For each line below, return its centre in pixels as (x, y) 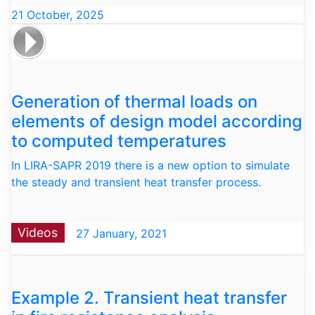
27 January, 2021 (119, 233)
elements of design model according (157, 121)
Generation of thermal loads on (134, 101)
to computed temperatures (119, 141)
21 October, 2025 (58, 15)
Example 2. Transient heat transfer (149, 297)
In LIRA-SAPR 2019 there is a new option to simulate (150, 165)
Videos (38, 233)
